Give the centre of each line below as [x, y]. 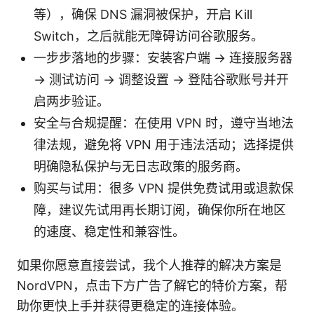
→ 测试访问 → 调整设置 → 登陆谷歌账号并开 [161, 80]
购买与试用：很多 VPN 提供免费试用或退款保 [164, 189]
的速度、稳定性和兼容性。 [109, 232]
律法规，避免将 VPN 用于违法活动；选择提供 [164, 145]
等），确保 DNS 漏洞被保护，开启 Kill [143, 15]
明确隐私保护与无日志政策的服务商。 [141, 167]
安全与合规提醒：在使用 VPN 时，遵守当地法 [164, 123]
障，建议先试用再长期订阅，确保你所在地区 [160, 210]
